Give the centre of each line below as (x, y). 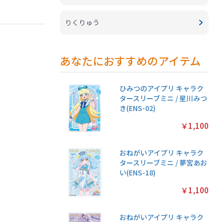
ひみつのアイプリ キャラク (162, 88)
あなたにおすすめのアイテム (131, 61)
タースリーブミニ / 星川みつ (164, 98)
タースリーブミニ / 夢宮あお (164, 163)
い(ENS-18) (138, 173)
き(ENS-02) (138, 108)
